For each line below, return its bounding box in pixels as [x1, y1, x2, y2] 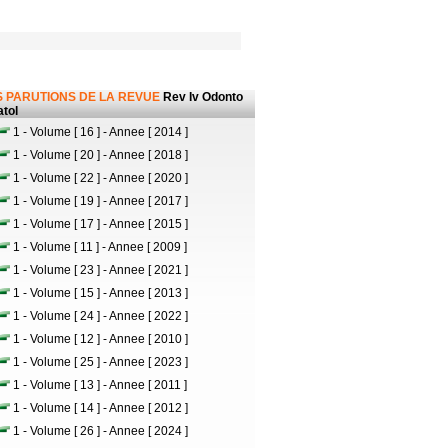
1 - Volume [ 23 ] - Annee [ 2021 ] [13, 263, 188, 277]
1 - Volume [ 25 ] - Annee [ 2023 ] [13, 355, 188, 369]
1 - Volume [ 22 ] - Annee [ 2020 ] [13, 171, 188, 185]
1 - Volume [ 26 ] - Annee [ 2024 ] [13, 424, 188, 438]
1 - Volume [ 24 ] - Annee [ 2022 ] [13, 309, 188, 323]
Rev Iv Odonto [163, 90, 243, 104]
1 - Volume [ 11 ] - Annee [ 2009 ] [13, 240, 187, 254]
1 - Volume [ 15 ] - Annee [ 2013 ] [13, 286, 188, 300]
